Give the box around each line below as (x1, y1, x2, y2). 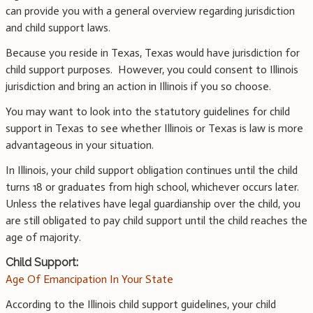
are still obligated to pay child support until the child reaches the (6, 214, 307, 228)
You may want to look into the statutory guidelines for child (6, 105, 290, 119)
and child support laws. (6, 21, 110, 35)
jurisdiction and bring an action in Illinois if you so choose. (6, 80, 271, 94)
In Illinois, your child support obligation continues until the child (6, 163, 298, 177)
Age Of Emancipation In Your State (6, 272, 173, 286)
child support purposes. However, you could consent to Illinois (6, 63, 298, 77)
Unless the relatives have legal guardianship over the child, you (6, 197, 300, 211)
